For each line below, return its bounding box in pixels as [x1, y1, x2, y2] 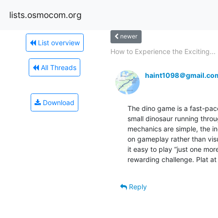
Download [41, 98, 74, 107]
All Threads [39, 63, 76, 72]
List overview [36, 38, 80, 47]
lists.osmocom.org [9, 9, 82, 20]
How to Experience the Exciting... [110, 47, 216, 55]
